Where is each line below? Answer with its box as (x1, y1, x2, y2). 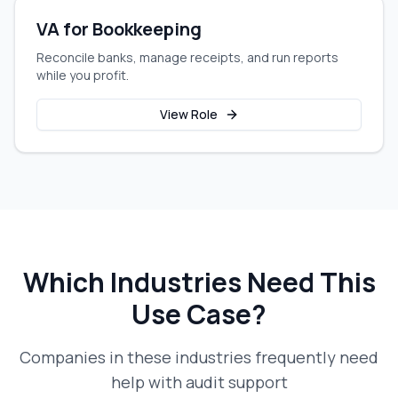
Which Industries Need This (22, 264, 376, 300)
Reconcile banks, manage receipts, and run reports (36, 49, 338, 66)
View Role (159, 106, 218, 123)
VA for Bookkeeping (36, 17, 202, 41)
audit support (185, 371, 288, 393)
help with (110, 371, 186, 393)
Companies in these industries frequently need (20, 346, 378, 368)
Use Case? (131, 296, 267, 332)
